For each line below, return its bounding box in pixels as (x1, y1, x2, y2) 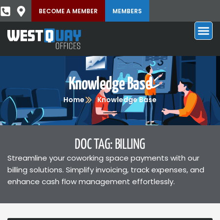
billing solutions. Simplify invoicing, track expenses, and (7, 165, 204, 175)
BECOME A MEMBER (39, 7, 98, 15)
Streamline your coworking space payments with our (7, 153, 199, 163)
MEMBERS (112, 7, 142, 15)
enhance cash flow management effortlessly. (7, 176, 175, 187)
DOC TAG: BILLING (75, 138, 145, 152)
